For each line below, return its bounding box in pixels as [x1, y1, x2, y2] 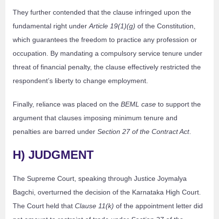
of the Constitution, [135, 22, 196, 30]
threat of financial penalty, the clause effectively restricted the [13, 63, 201, 71]
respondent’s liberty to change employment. [13, 77, 149, 85]
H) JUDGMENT [13, 148, 94, 162]
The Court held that [13, 202, 75, 210]
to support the [156, 100, 201, 109]
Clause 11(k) [75, 202, 114, 210]
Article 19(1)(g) [89, 22, 136, 30]
